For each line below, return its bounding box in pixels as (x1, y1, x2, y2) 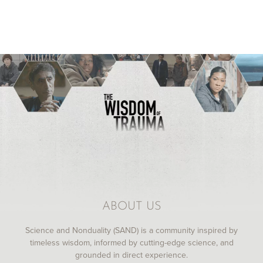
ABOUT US (102, 201, 161, 213)
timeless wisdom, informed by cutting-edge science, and (29, 237, 234, 248)
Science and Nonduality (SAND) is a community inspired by (25, 224, 238, 236)
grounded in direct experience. (75, 249, 188, 261)
